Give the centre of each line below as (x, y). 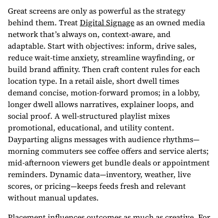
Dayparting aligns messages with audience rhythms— (104, 139)
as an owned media (170, 22)
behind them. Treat (44, 22)
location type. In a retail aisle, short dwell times (93, 81)
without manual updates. (53, 198)
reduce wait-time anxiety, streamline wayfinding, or (101, 57)
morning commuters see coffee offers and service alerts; (108, 151)
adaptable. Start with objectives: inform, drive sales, (102, 46)
